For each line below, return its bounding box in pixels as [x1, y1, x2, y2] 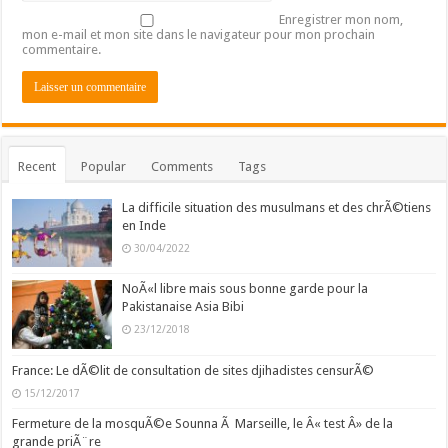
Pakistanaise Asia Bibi [122, 299, 245, 315]
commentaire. [22, 42, 102, 58]
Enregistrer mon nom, [279, 12, 404, 28]
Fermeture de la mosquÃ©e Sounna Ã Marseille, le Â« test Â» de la [12, 415, 394, 431]
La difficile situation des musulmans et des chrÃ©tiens [122, 200, 432, 216]
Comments [151, 159, 214, 175]
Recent [18, 159, 57, 175]
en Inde [122, 218, 167, 234]
